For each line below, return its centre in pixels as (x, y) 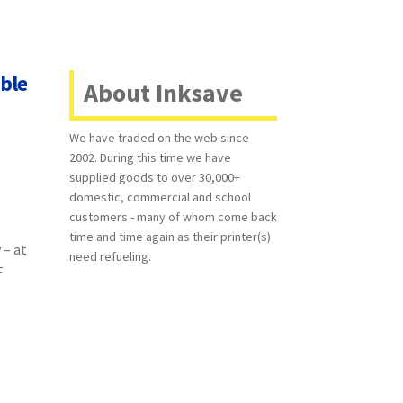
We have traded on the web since (159, 138)
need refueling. (110, 257)
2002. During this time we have (150, 158)
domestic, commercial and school (160, 197)
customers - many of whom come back (173, 217)
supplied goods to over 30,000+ (154, 178)
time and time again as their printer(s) (170, 237)
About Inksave (163, 93)
